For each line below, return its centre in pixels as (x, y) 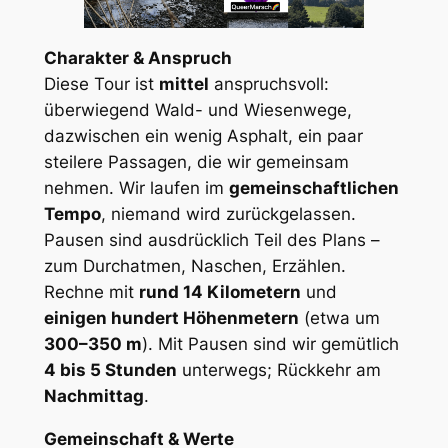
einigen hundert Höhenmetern (171, 318)
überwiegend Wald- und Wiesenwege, (197, 110)
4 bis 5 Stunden (110, 370)
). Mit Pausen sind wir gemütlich (270, 344)
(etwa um (339, 318)
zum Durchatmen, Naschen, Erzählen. (194, 266)
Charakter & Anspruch (137, 58)
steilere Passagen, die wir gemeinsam (196, 162)
